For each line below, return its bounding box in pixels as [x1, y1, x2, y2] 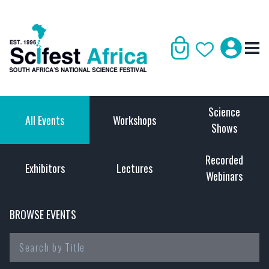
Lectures [116, 160, 153, 176]
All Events [25, 112, 65, 128]
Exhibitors [25, 160, 65, 176]
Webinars [205, 168, 243, 184]
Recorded [205, 152, 243, 168]
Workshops [113, 112, 156, 128]
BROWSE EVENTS [10, 207, 76, 222]
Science [208, 104, 240, 119]
